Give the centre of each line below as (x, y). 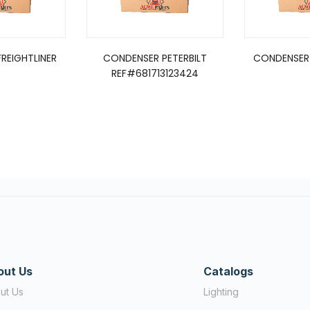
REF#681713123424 (155, 74)
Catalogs (228, 272)
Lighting (221, 292)
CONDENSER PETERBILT (155, 58)
